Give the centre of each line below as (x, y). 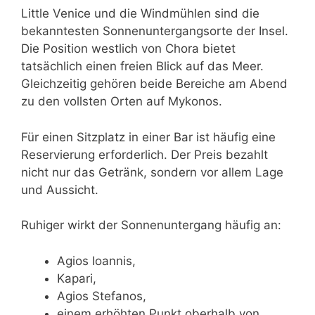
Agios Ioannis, (96, 261)
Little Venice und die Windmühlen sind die (140, 14)
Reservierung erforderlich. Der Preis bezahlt (144, 154)
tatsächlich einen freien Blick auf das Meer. (142, 66)
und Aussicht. (60, 189)
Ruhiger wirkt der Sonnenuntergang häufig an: (151, 225)
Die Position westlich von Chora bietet (128, 49)
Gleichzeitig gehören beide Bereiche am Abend (154, 84)
